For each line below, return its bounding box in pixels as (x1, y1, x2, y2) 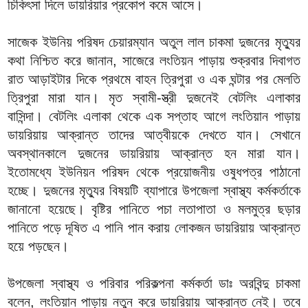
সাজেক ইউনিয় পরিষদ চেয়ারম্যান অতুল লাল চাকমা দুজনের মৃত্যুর (8, 34, 300, 50)
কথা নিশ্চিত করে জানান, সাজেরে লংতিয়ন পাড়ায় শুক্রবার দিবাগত (8, 53, 300, 69)
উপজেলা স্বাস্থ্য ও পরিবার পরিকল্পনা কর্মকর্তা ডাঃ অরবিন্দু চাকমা (8, 276, 300, 291)
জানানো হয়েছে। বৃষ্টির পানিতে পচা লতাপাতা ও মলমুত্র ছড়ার (8, 201, 300, 217)
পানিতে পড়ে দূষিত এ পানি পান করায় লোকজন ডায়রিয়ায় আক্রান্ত (8, 220, 300, 236)
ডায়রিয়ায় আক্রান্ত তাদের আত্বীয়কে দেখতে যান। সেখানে (8, 127, 300, 143)
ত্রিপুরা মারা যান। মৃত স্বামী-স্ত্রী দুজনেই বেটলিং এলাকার (8, 90, 300, 106)
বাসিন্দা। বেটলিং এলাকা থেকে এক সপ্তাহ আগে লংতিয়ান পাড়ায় (8, 109, 300, 124)
